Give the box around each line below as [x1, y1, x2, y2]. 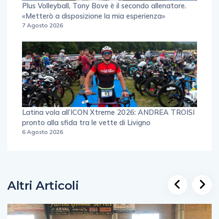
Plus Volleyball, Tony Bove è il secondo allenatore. [22, 1, 186, 11]
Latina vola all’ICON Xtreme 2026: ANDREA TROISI [22, 107, 195, 117]
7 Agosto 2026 [22, 22, 63, 29]
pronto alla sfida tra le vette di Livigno [22, 117, 151, 127]
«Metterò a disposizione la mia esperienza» [22, 11, 165, 21]
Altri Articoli [7, 178, 79, 193]
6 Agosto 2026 [22, 128, 63, 135]
